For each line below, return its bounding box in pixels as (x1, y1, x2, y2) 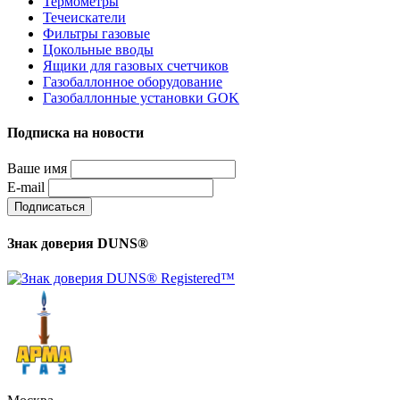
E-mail (7, 179, 45, 196)
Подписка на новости (7, 125, 144, 141)
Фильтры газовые (43, 25, 150, 41)
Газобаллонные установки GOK (43, 89, 239, 105)
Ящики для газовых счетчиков (43, 57, 229, 73)
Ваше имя (7, 161, 67, 177)
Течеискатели (43, 9, 126, 25)
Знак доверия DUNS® (7, 235, 148, 251)
